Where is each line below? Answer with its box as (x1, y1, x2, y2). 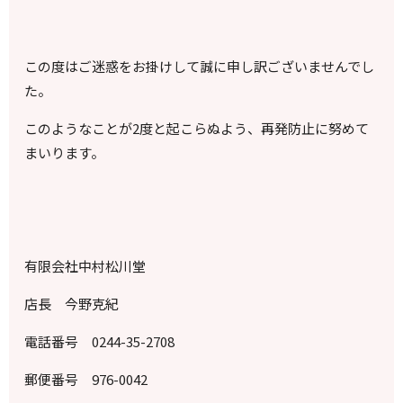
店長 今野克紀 (24, 294, 120, 314)
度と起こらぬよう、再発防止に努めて (139, 119, 370, 139)
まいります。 (24, 143, 105, 163)
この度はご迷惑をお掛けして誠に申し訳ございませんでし (24, 57, 375, 76)
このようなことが (24, 119, 133, 139)
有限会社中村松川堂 (24, 256, 147, 276)
